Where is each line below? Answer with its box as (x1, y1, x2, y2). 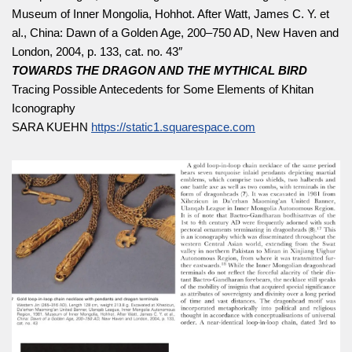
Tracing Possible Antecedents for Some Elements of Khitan (12, 82, 313, 96)
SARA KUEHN (12, 119, 91, 134)
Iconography (12, 101, 75, 115)
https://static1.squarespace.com (91, 119, 255, 134)
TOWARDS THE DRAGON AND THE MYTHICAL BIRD (12, 63, 307, 77)
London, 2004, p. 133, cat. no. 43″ (12, 44, 182, 58)
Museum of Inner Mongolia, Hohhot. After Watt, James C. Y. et (12, 6, 329, 20)
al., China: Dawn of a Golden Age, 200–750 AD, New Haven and (12, 25, 339, 39)
